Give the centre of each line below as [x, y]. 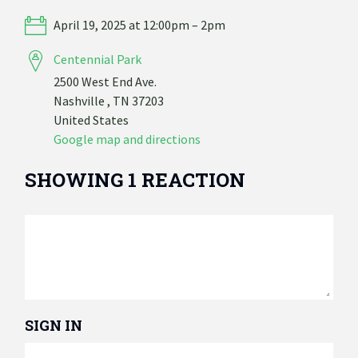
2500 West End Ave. [105, 81]
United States [91, 119]
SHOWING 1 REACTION [135, 179]
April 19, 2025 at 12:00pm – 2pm [139, 24]
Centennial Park [98, 60]
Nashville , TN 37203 [109, 100]
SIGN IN [54, 325]
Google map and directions [127, 139]
